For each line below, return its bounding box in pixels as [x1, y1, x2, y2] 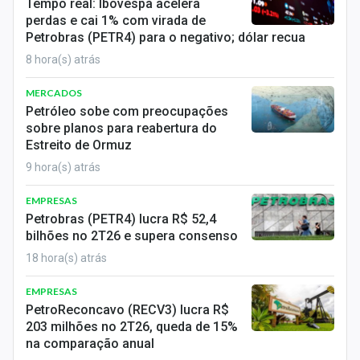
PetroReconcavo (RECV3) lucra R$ [26, 302, 229, 317]
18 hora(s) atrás [26, 252, 107, 264]
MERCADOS [26, 87, 82, 99]
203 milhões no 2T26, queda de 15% [26, 319, 238, 334]
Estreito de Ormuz [26, 137, 132, 153]
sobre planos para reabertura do [26, 121, 217, 136]
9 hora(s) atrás [26, 161, 100, 174]
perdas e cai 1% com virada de [26, 13, 206, 28]
